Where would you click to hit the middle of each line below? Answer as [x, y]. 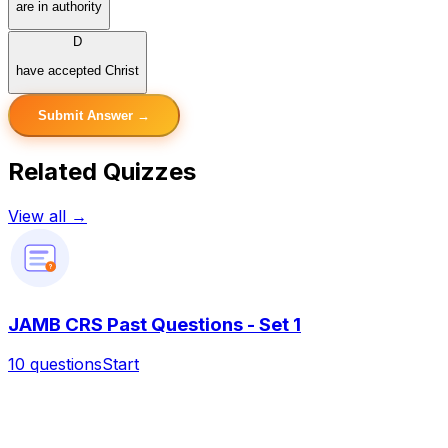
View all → [47, 215]
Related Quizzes [102, 171]
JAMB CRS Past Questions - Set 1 [154, 324]
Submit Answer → [94, 116]
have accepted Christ [77, 70]
